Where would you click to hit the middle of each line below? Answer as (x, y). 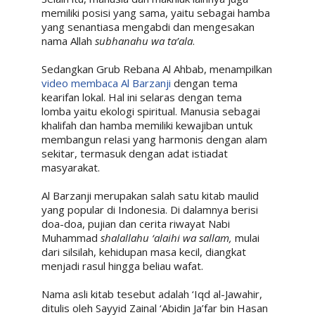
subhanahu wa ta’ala (143, 40)
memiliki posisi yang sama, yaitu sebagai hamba (155, 12)
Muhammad (71, 237)
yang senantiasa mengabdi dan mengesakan (148, 26)
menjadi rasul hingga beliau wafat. (122, 265)
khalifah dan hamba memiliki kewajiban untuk (147, 125)
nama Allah (68, 40)
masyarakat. (70, 167)
